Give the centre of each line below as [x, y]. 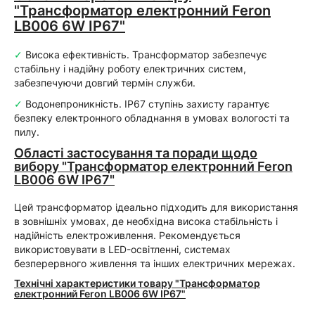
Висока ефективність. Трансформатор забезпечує [145, 54]
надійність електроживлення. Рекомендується [127, 235]
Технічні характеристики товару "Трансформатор [137, 283]
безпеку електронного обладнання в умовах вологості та [152, 118]
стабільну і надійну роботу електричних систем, [130, 69]
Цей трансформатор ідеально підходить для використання [156, 207]
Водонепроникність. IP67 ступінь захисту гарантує [146, 104]
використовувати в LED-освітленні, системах [122, 249]
